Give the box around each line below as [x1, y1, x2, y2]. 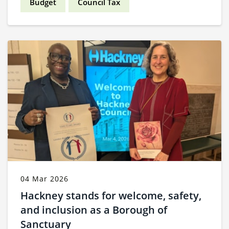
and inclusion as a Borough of [20, 202, 167, 217]
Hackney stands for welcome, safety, [20, 188, 201, 202]
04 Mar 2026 [20, 173, 68, 184]
